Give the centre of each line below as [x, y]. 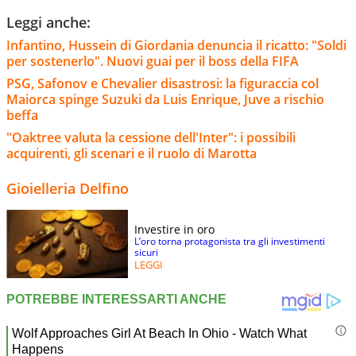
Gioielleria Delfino [68, 189]
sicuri [146, 253]
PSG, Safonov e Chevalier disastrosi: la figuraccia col [163, 84]
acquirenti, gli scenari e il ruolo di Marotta [132, 154]
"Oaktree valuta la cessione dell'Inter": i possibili [151, 138]
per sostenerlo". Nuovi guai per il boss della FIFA [153, 62]
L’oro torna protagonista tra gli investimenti [230, 242]
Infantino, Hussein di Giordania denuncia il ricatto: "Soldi [176, 46]
